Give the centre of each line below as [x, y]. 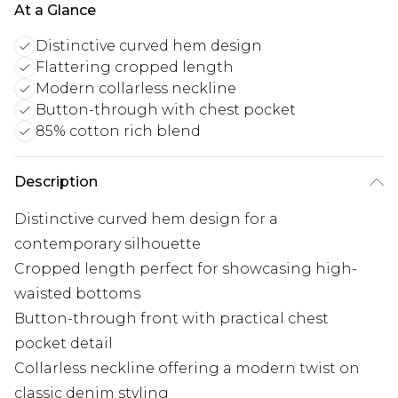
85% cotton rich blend [118, 131]
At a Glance [55, 11]
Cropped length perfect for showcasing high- [186, 269]
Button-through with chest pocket [166, 110]
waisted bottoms [77, 294]
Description [56, 182]
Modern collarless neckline [136, 89]
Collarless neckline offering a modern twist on [187, 369]
